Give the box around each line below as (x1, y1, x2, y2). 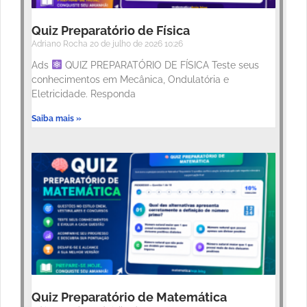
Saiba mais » (32, 114, 82, 124)
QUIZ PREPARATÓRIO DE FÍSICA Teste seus (62, 60, 259, 71)
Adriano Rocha (32, 39, 90, 49)
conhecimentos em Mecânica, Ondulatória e (32, 74, 229, 86)
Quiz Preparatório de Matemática (32, 290, 227, 305)
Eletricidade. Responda (32, 88, 136, 100)
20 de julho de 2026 (90, 39, 164, 49)
